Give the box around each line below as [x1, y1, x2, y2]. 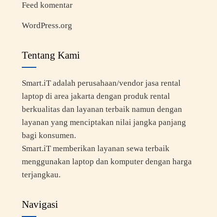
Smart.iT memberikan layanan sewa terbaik [21, 143, 170, 153]
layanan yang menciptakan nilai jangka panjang [21, 117, 186, 127]
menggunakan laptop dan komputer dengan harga [21, 156, 192, 166]
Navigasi [21, 198, 58, 210]
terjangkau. [21, 170, 61, 179]
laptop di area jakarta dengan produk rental [21, 91, 170, 101]
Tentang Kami [21, 49, 80, 61]
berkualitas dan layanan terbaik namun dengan [21, 104, 182, 114]
